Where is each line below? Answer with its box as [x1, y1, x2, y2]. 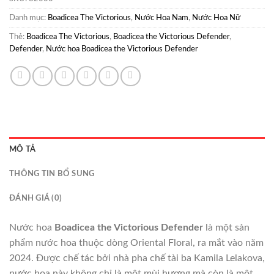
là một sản [203, 223, 250, 233]
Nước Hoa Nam [135, 14, 188, 22]
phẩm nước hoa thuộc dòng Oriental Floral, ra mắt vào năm [9, 238, 264, 248]
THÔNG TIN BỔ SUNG [9, 170, 95, 178]
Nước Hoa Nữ [192, 14, 240, 22]
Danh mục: [9, 14, 48, 22]
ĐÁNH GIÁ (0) [9, 194, 62, 202]
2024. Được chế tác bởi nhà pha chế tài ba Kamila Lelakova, [9, 253, 265, 264]
